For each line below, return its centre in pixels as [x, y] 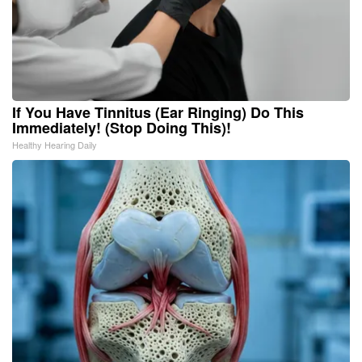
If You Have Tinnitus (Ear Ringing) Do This [158, 112]
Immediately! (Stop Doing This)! [122, 127]
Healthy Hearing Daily [55, 144]
